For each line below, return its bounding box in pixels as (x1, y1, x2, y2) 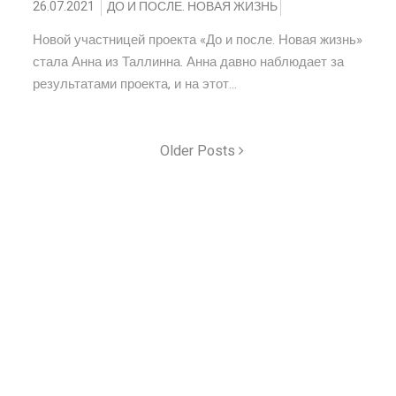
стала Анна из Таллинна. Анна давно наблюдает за (33, 52, 345, 72)
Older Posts (160, 141, 239, 162)
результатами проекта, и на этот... (33, 74, 238, 94)
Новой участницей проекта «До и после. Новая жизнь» (33, 30, 363, 49)
